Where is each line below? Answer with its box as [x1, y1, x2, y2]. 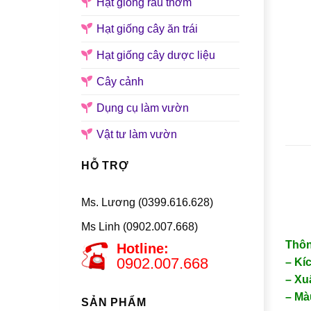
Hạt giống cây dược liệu [96, 49, 215, 61]
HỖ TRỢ [81, 159, 129, 171]
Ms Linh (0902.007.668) [81, 220, 198, 233]
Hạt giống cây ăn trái [96, 22, 198, 35]
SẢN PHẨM [81, 296, 146, 309]
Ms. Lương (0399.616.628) [81, 196, 213, 209]
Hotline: [117, 241, 169, 257]
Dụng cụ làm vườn [96, 101, 189, 114]
